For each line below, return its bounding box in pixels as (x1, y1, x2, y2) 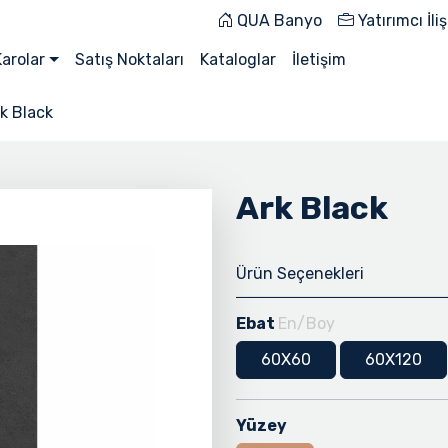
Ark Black (236, 189, 388, 227)
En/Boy (278, 313, 335, 333)
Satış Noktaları (74, 49, 184, 69)
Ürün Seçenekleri (236, 264, 364, 284)
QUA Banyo (233, 11, 322, 30)
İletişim (291, 49, 346, 69)
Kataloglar (199, 49, 276, 69)
